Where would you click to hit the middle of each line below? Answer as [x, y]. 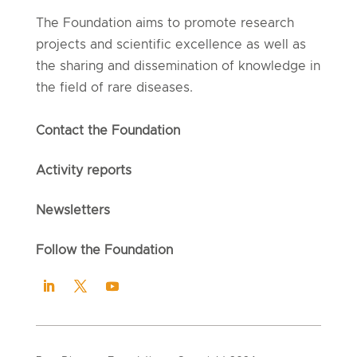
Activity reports [83, 171]
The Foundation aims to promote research [165, 24]
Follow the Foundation [104, 251]
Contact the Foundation [108, 131]
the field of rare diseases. [114, 88]
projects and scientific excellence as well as [171, 45]
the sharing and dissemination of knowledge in [178, 67]
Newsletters [73, 211]
